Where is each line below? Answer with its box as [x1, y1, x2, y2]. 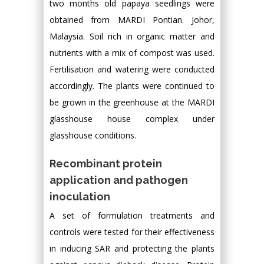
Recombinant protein [49, 157, 162, 170]
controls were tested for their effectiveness [49, 226, 214, 237]
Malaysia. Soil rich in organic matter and [49, 31, 214, 42]
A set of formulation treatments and [49, 210, 214, 221]
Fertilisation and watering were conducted [49, 64, 214, 75]
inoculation [49, 190, 110, 203]
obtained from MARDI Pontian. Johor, [49, 14, 214, 25]
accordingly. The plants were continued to [49, 80, 214, 91]
